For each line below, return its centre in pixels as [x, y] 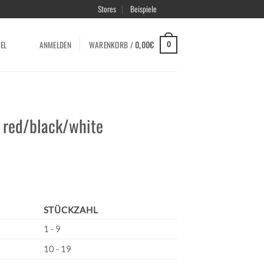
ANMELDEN [55, 44]
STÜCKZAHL [71, 209]
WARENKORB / [112, 44]
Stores [107, 9]
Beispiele [143, 9]
